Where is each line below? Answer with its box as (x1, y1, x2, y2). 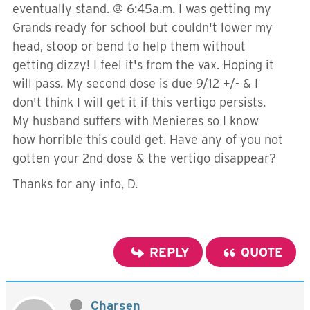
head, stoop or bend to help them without (12, 39, 246, 53)
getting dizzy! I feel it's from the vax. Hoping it (12, 57, 274, 72)
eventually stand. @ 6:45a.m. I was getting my (12, 1, 271, 16)
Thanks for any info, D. (12, 176, 138, 191)
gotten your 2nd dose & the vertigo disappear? (12, 151, 280, 165)
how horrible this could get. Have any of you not (12, 132, 283, 147)
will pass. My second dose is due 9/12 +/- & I (12, 76, 258, 91)
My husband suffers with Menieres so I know (12, 113, 259, 128)
